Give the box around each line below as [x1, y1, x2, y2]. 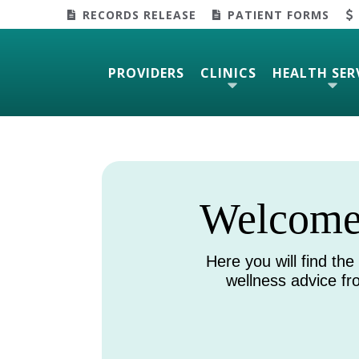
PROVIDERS [108, 63, 184, 82]
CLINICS [200, 63, 256, 82]
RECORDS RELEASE [83, 7, 196, 22]
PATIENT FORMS [228, 7, 329, 22]
